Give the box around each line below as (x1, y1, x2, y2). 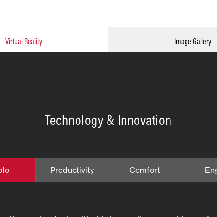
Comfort (129, 165, 160, 175)
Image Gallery (174, 36, 211, 46)
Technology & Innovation (45, 110, 172, 129)
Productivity (50, 165, 94, 175)
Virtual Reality (5, 36, 42, 46)
